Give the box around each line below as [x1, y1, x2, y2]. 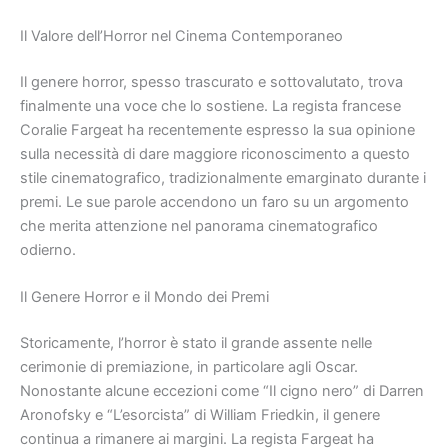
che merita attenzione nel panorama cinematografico [20, 216, 378, 235]
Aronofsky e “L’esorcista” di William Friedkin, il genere [20, 405, 380, 424]
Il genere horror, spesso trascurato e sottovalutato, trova [20, 72, 403, 91]
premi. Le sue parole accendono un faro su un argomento [20, 192, 409, 211]
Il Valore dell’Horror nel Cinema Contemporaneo [20, 26, 343, 45]
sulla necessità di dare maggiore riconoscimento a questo [20, 144, 410, 163]
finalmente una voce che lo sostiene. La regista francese [20, 96, 401, 115]
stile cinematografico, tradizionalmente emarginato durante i [20, 168, 426, 187]
